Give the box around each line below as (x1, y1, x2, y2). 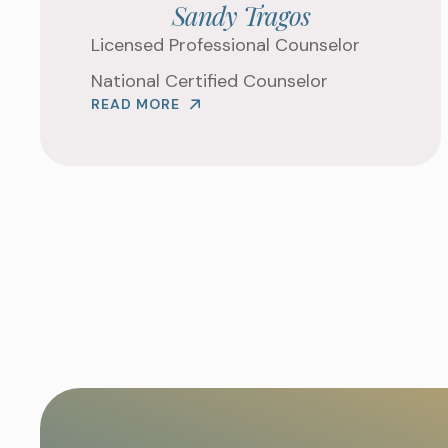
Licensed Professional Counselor (91, 33, 360, 57)
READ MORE (91, 95, 180, 113)
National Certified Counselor (91, 69, 328, 93)
